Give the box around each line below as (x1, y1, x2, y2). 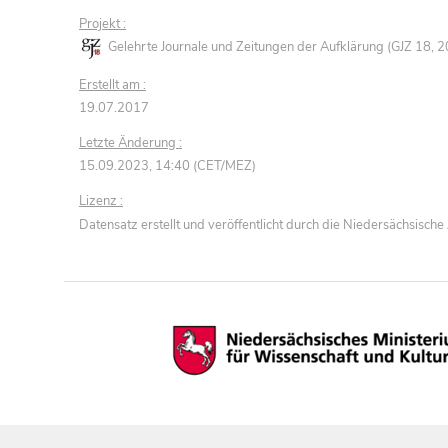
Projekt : (79, 14, 126, 33)
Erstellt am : (79, 75, 146, 94)
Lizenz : (79, 191, 123, 210)
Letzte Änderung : (79, 133, 182, 152)
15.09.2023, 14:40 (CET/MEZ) (79, 156, 256, 175)
